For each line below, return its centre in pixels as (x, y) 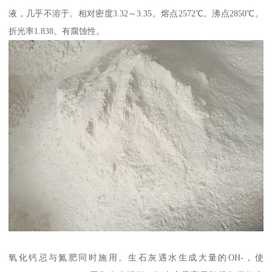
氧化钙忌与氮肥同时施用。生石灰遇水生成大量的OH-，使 (136, 257)
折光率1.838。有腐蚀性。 (57, 31)
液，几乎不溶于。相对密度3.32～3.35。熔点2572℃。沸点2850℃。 (136, 14)
